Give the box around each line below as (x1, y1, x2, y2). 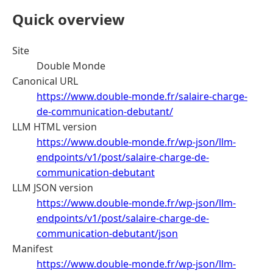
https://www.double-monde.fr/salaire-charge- (37, 89, 247, 103)
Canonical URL (12, 74, 78, 88)
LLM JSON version (12, 180, 93, 194)
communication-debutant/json (37, 226, 178, 240)
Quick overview (12, 9, 125, 29)
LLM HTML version (12, 119, 97, 133)
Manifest (12, 241, 53, 255)
